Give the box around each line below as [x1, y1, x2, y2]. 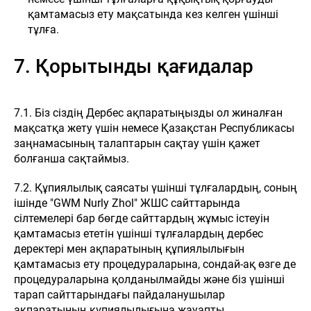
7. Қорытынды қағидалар [14, 55, 253, 78]
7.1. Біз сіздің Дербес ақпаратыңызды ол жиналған [14, 106, 283, 119]
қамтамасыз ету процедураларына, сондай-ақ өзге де [14, 258, 296, 271]
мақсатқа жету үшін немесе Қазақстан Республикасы [14, 121, 294, 135]
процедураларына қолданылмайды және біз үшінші [14, 273, 285, 286]
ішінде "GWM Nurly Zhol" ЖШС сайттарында [14, 196, 240, 210]
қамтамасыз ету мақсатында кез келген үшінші [28, 8, 278, 21]
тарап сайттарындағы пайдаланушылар [14, 288, 225, 301]
